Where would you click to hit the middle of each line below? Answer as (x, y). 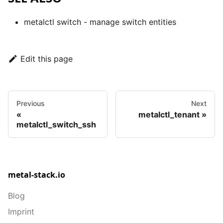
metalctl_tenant (169, 115)
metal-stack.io (37, 175)
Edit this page (46, 59)
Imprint (21, 212)
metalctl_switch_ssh (56, 125)
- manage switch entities (129, 22)
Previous (31, 104)
